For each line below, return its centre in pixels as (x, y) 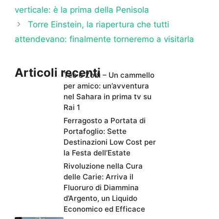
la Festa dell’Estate (97, 153)
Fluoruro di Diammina (101, 187)
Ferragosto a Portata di (105, 120)
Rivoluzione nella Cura (103, 166)
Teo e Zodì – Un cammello (109, 75)
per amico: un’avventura (106, 86)
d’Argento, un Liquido (100, 198)
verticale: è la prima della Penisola (82, 10)
